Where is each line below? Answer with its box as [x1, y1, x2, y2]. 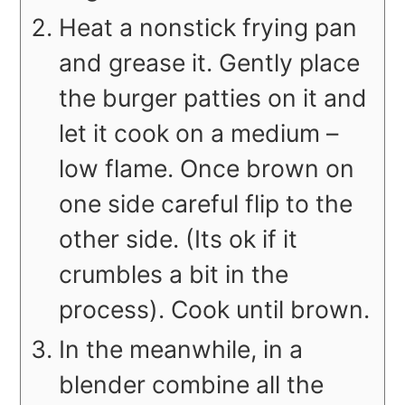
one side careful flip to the [59, 189, 353, 219]
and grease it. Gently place [59, 48, 361, 78]
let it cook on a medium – [59, 118, 339, 148]
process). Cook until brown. [59, 295, 371, 325]
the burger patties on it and [59, 83, 368, 113]
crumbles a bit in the [59, 259, 289, 289]
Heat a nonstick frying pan [59, 13, 358, 42]
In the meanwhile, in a [59, 334, 304, 364]
